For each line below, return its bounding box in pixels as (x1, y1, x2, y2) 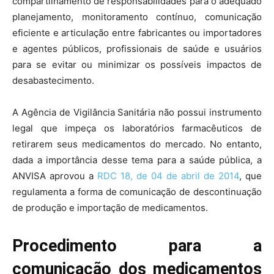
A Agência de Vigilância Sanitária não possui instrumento (12, 106, 262, 119)
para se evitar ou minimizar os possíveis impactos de (12, 59, 262, 71)
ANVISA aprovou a (12, 170, 97, 182)
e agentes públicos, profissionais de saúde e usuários (12, 43, 262, 55)
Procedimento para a (12, 236, 262, 256)
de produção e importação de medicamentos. (12, 202, 208, 214)
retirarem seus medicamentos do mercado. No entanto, (12, 138, 262, 150)
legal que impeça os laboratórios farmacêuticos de (12, 122, 262, 135)
